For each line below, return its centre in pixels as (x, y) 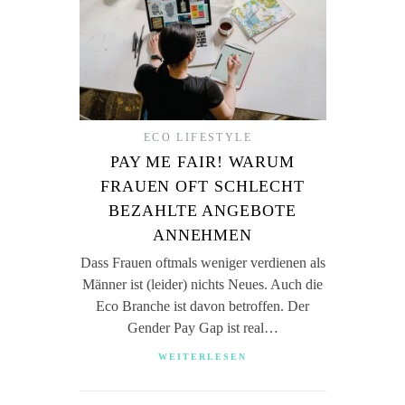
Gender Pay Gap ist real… (202, 328)
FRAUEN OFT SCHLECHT (202, 186)
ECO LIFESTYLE (198, 137)
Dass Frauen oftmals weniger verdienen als (202, 263)
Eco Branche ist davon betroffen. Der (202, 306)
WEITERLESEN (202, 357)
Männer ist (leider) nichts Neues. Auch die (202, 284)
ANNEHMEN (202, 235)
